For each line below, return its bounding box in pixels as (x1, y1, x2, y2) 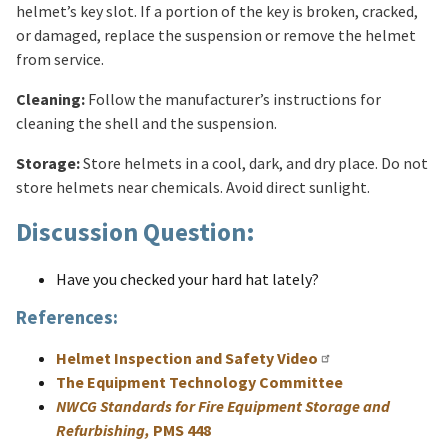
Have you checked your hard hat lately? (56, 268, 322, 289)
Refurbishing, (56, 420, 150, 441)
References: (16, 306, 118, 330)
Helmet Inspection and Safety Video (56, 348, 318, 369)
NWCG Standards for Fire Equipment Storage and (56, 396, 390, 417)
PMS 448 (150, 420, 211, 441)
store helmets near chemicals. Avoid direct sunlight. (16, 177, 370, 198)
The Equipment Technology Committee (56, 372, 343, 393)
